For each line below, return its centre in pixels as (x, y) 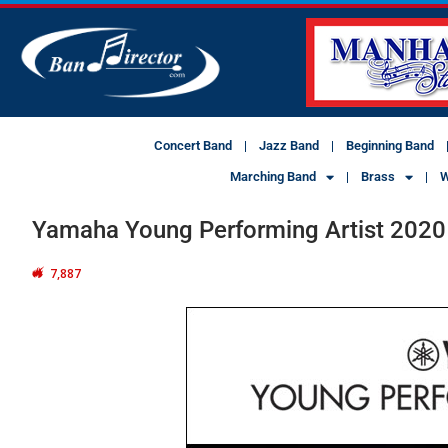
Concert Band (192, 146)
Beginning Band (389, 146)
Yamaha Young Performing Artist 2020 (239, 230)
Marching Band (273, 177)
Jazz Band (288, 146)
